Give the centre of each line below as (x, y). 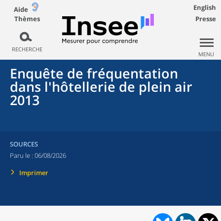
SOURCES (24, 144)
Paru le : (22, 155)
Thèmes (27, 18)
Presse (206, 19)
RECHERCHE (27, 49)
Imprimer (34, 173)
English (205, 7)
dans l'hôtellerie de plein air (101, 87)
